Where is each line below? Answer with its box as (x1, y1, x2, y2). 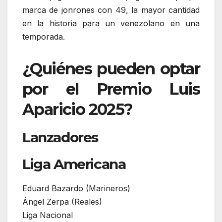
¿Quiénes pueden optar (22, 59, 200, 79)
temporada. (22, 32, 65, 42)
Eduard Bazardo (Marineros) (22, 183, 130, 193)
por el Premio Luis (22, 79, 200, 99)
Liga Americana (22, 156, 126, 173)
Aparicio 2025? (22, 100, 133, 119)
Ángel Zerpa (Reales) (22, 196, 102, 207)
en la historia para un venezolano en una (22, 18, 200, 29)
